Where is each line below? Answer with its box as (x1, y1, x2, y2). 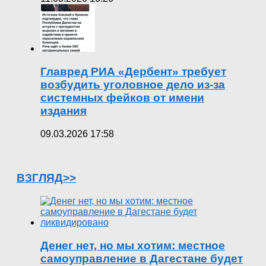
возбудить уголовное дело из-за (40, 78, 225, 91)
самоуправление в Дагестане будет (40, 252, 243, 265)
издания (40, 104, 87, 117)
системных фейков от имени (40, 91, 204, 104)
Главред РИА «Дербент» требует (40, 65, 226, 78)
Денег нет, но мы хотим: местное (40, 239, 225, 252)
